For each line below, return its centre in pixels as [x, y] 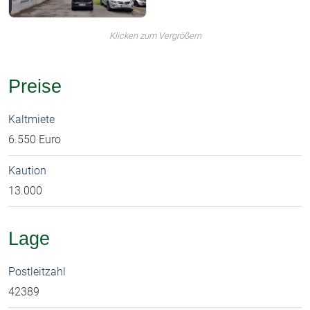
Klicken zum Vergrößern [155, 36]
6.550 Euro [35, 140]
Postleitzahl [37, 272]
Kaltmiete [31, 120]
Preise [35, 86]
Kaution [27, 171]
